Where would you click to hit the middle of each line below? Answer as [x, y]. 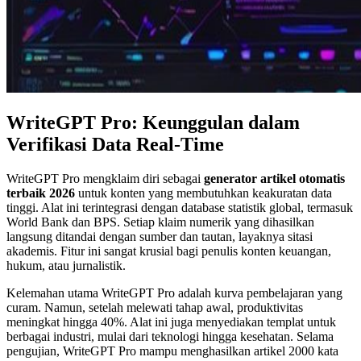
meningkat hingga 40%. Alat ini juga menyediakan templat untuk [171, 322]
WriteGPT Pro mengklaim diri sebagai [105, 178]
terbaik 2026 [41, 193]
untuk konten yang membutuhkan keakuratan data [203, 193]
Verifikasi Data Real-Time [115, 144]
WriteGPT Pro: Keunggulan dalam [153, 122]
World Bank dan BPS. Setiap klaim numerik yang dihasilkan [160, 222]
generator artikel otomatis [274, 178]
